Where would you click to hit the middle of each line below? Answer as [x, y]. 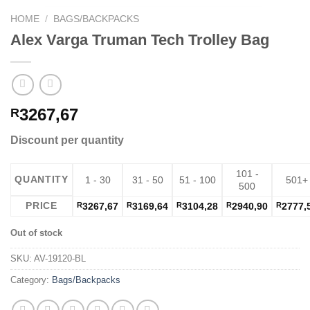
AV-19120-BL [60, 259]
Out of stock [36, 233]
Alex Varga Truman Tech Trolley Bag [140, 39]
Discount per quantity [67, 140]
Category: [31, 280]
